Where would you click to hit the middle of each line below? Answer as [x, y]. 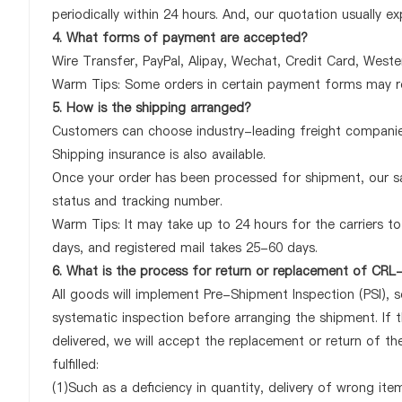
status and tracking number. [137, 201]
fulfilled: [75, 364]
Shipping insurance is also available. [159, 154]
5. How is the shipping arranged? [152, 108]
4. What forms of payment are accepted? [180, 38]
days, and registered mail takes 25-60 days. [185, 248]
